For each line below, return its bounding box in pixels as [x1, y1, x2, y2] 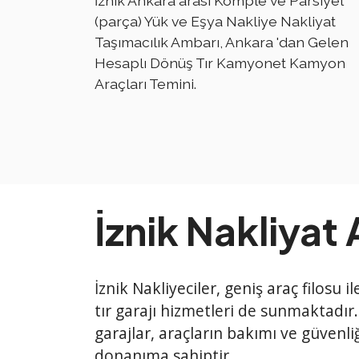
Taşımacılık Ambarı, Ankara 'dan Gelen [95, 34, 349, 51]
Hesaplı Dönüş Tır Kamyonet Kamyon [95, 54, 345, 72]
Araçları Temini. [95, 75, 196, 93]
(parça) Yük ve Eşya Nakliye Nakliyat [95, 13, 336, 30]
